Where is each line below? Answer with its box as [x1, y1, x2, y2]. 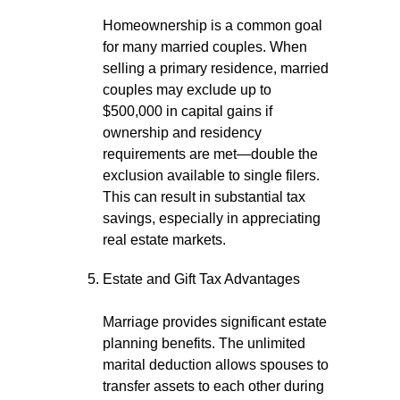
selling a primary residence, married [103, 61, 329, 76]
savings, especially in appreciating [103, 211, 321, 226]
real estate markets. [103, 232, 226, 247]
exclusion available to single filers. [103, 168, 320, 183]
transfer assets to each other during [103, 379, 324, 394]
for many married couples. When [103, 39, 307, 54]
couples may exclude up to [103, 82, 271, 97]
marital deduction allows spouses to [103, 357, 329, 372]
